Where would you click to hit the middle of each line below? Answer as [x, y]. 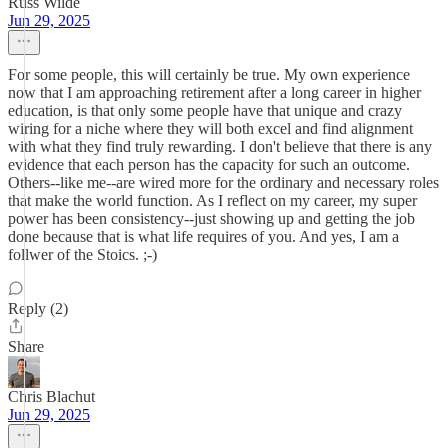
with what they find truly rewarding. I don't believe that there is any [220, 146]
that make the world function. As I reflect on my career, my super [212, 200]
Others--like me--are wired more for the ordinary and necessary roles [223, 182]
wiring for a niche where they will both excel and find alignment [210, 128]
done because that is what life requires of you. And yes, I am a [203, 236]
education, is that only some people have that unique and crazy [205, 110]
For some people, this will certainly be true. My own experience [209, 74]
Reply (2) [38, 308]
